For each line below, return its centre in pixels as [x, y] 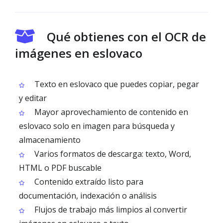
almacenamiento [50, 140]
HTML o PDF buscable [60, 168]
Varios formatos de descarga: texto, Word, [112, 154]
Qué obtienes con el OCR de [126, 37]
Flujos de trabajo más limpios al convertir [110, 210]
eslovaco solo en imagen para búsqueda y [97, 126]
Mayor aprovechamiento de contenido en [110, 112]
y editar [33, 98]
